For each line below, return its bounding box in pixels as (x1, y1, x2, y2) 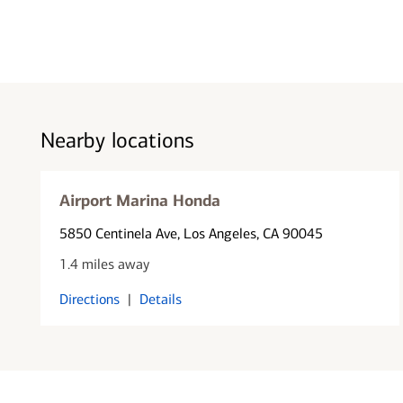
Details (139, 290, 182, 308)
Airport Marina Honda (58, 190, 220, 210)
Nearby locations (40, 128, 194, 153)
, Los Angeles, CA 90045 (176, 224, 323, 242)
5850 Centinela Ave (58, 224, 177, 242)
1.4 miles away (58, 255, 149, 273)
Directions (58, 290, 120, 308)
